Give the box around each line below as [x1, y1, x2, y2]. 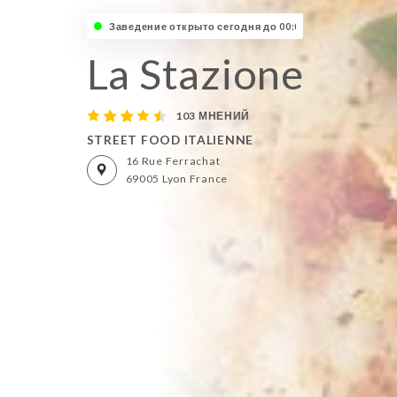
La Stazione [86, 49, 304, 99]
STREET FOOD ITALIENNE [86, 132, 254, 148]
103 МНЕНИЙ [175, 108, 251, 122]
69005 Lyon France [125, 171, 228, 185]
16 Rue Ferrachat [125, 153, 221, 167]
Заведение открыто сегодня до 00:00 [108, 20, 307, 32]
